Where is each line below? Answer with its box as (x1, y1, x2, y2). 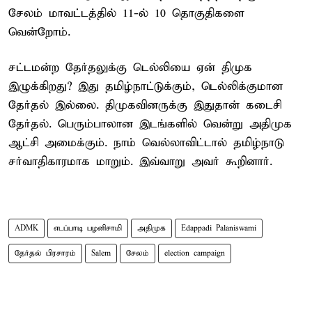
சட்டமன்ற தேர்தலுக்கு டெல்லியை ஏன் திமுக (8, 60, 252, 75)
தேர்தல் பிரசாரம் (15, 248, 76, 258)
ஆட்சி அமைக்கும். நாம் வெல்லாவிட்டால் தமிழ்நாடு (8, 135, 284, 150)
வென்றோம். (8, 24, 70, 40)
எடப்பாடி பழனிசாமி (54, 223, 122, 233)
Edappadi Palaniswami (181, 223, 256, 233)
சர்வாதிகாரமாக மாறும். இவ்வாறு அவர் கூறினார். (8, 154, 272, 169)
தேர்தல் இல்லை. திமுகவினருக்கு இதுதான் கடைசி (8, 97, 281, 113)
